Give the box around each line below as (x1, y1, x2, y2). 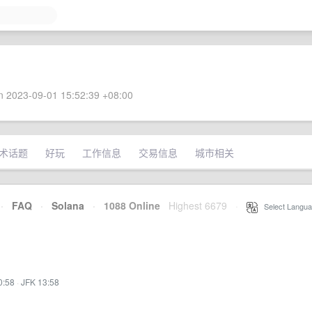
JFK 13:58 (21, 276, 59, 288)
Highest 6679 (169, 198, 227, 212)
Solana (52, 198, 84, 212)
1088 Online (95, 198, 160, 212)
